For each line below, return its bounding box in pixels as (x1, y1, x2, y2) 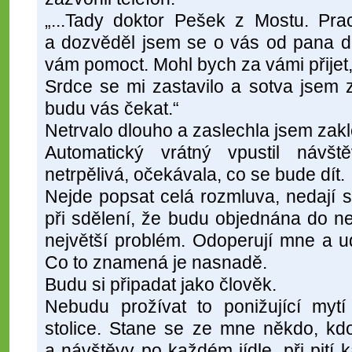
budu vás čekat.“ (45, 98, 179, 119)
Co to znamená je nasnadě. (45, 252, 267, 273)
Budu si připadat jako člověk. (45, 274, 277, 295)
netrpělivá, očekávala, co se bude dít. (45, 164, 345, 185)
